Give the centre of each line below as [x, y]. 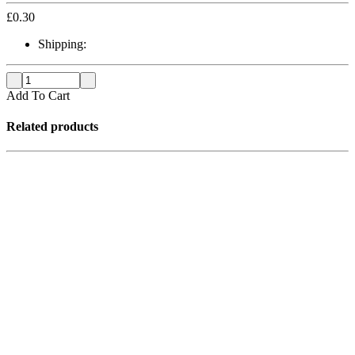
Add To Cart [38, 95]
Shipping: [64, 44]
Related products [52, 127]
